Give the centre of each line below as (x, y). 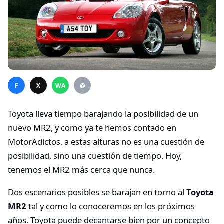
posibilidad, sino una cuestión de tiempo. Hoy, (95, 156)
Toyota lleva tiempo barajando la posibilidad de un (103, 114)
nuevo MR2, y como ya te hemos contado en (92, 128)
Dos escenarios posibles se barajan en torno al (97, 192)
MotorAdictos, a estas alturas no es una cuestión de (106, 142)
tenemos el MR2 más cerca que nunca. (81, 170)
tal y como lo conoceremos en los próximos (111, 206)
